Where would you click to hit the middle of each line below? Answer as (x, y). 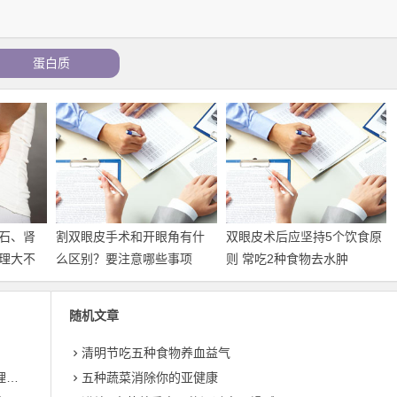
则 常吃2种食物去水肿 (287, 259)
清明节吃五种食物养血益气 (156, 353)
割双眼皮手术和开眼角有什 (131, 237)
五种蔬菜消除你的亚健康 (150, 378)
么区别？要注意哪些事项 (125, 259)
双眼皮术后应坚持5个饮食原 (304, 237)
